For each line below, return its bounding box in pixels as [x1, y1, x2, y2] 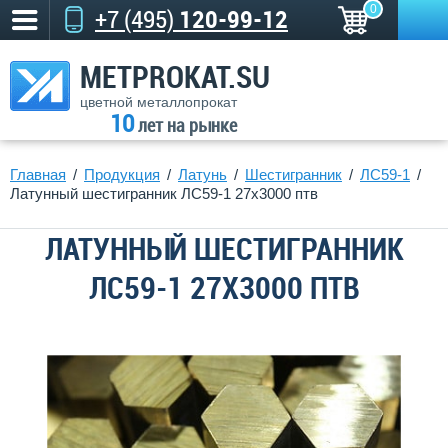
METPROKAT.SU [80, 56, 270, 97]
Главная [10, 166, 66, 183]
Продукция [84, 166, 160, 183]
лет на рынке [134, 113, 237, 137]
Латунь [178, 166, 227, 183]
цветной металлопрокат [80, 94, 237, 110]
